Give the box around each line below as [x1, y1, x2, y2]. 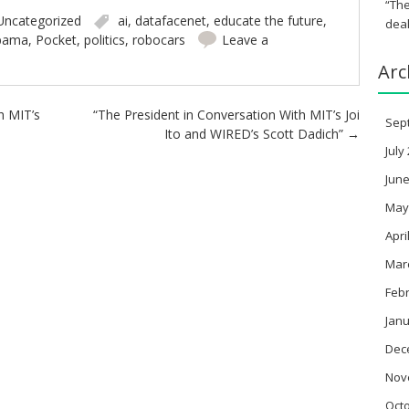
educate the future [213, 12, 323, 29]
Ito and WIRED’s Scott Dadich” [164, 125, 347, 142]
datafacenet [134, 12, 206, 29]
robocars [131, 31, 185, 48]
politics [83, 31, 125, 48]
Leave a [221, 31, 268, 48]
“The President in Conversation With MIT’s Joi [93, 106, 360, 123]
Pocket [35, 31, 77, 48]
